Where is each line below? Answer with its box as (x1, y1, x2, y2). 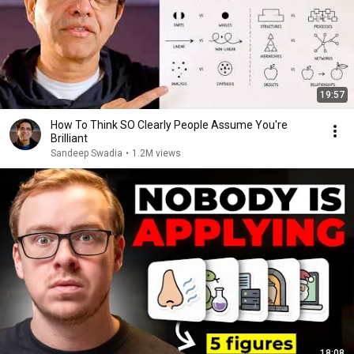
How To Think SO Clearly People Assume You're (51, 119, 288, 131)
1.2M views (132, 148, 181, 159)
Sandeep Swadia (51, 148, 122, 159)
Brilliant (51, 132, 88, 145)
